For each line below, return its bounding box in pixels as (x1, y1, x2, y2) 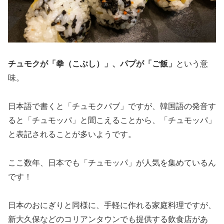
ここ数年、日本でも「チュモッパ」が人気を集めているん (8, 156, 216, 168)
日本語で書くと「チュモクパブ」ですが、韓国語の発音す (8, 100, 216, 112)
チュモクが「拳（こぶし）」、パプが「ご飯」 (8, 57, 176, 69)
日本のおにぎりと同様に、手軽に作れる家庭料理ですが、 (8, 198, 216, 210)
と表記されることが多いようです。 (8, 128, 136, 140)
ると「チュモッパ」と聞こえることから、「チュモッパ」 (8, 114, 216, 126)
